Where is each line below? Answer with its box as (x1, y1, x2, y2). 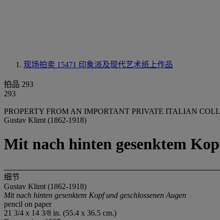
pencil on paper (4, 199, 52, 208)
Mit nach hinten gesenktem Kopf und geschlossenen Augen (4, 191, 186, 199)
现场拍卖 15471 (24, 60, 79, 69)
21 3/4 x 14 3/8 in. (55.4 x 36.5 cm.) (4, 208, 116, 217)
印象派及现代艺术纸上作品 (79, 60, 173, 69)
